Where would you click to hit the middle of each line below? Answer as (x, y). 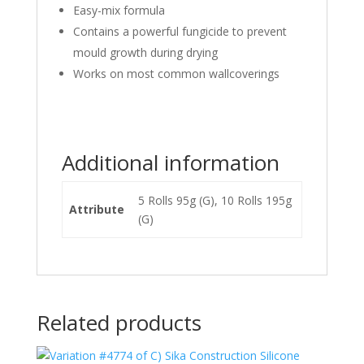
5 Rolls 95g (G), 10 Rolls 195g (215, 200)
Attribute (97, 209)
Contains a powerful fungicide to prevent (180, 31)
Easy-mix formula (119, 10)
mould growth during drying (145, 52)
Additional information (170, 162)
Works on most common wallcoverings (176, 73)
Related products (119, 322)
